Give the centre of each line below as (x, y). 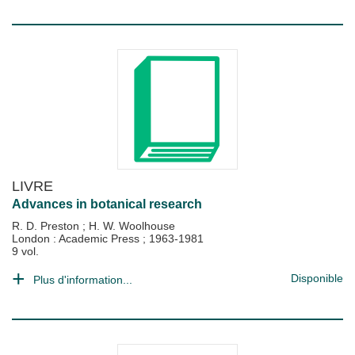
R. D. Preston (47, 226)
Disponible (317, 278)
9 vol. (25, 251)
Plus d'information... (83, 280)
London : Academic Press (77, 239)
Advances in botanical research (107, 204)
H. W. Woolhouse (132, 226)
